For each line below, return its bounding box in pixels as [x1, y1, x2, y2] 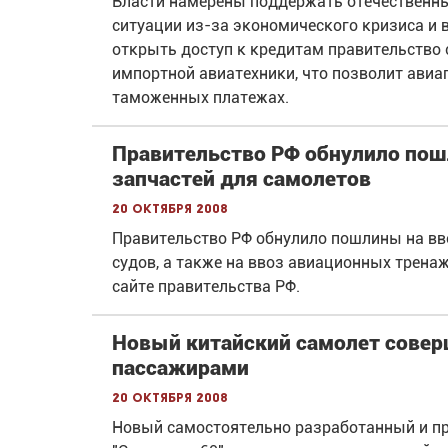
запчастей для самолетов [112, 167, 371, 192]
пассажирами [112, 356, 249, 381]
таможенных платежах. [112, 88, 289, 108]
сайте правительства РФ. [112, 277, 300, 297]
